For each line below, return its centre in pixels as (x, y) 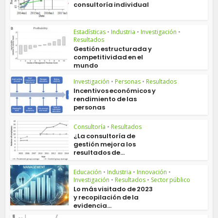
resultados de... (99, 153)
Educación (88, 172)
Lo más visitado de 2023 (113, 189)
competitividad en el (109, 57)
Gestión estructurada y (113, 49)
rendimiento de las (105, 99)
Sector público (171, 180)
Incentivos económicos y (115, 91)
